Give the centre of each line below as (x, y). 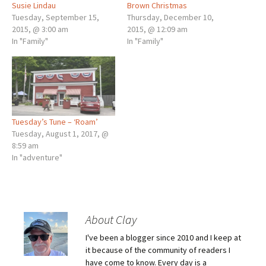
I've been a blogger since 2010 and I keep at (163, 237)
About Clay (111, 219)
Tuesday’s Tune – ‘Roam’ (55, 121)
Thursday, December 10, (170, 18)
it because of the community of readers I (158, 250)
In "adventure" (37, 157)
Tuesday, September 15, (56, 18)
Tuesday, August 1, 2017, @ (60, 133)
